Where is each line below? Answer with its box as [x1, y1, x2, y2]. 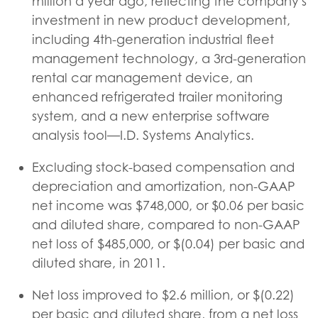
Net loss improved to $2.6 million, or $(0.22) [32, 287, 295, 302]
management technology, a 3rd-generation [32, 51, 306, 66]
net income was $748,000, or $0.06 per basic [32, 198, 305, 213]
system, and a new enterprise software [32, 109, 270, 124]
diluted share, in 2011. [32, 256, 165, 270]
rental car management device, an [32, 70, 253, 85]
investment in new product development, [32, 13, 290, 28]
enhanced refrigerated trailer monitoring [32, 89, 283, 104]
